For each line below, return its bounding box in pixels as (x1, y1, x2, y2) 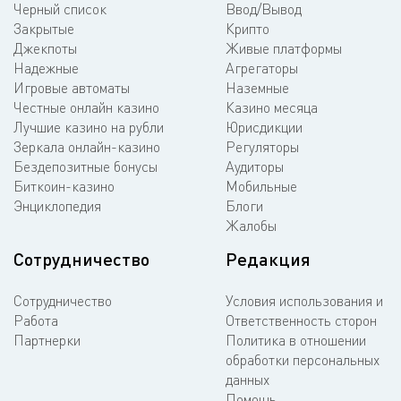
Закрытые (13, 19, 74, 38)
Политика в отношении (226, 330, 366, 349)
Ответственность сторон (226, 311, 377, 329)
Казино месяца (226, 98, 318, 116)
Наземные (226, 78, 289, 97)
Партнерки (13, 330, 81, 349)
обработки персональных (226, 350, 380, 369)
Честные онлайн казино (13, 98, 159, 116)
